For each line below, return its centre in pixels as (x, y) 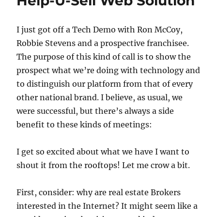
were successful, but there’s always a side (95, 111)
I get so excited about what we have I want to (103, 152)
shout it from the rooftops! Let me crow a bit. (103, 165)
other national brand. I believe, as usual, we (100, 98)
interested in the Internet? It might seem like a (107, 206)
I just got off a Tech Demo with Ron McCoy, (100, 30)
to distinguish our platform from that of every (105, 84)
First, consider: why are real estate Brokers (99, 193)
